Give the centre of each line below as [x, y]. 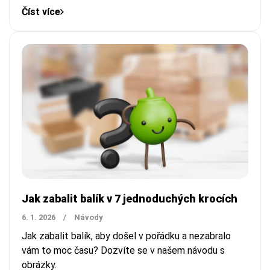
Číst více [41, 11]
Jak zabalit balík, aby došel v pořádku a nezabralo [126, 236]
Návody [89, 217]
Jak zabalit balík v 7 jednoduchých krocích [130, 198]
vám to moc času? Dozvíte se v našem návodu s [123, 250]
